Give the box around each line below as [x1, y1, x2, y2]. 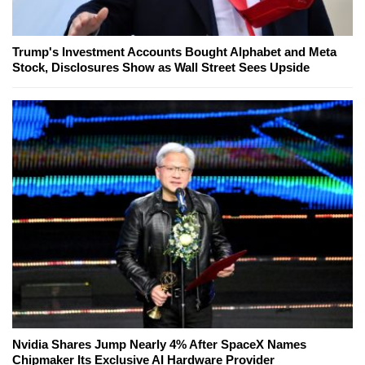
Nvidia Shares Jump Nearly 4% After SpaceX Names [12, 337, 306, 352]
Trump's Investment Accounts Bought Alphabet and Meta [12, 45, 336, 59]
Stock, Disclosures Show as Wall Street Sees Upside [12, 60, 310, 75]
